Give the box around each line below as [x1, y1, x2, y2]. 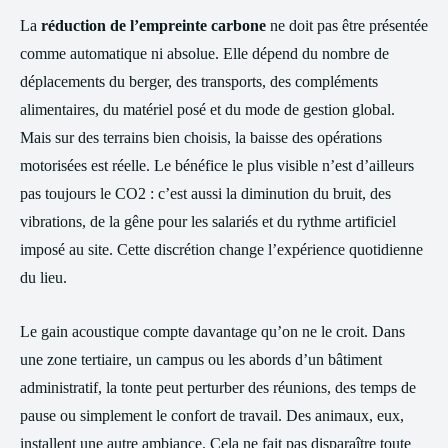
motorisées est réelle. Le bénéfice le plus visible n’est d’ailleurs [20, 157, 414, 174]
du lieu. [20, 269, 67, 286]
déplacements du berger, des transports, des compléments [20, 73, 378, 90]
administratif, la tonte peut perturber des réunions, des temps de [20, 379, 416, 396]
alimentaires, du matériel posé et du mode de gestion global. [20, 101, 395, 118]
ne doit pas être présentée [266, 17, 428, 34]
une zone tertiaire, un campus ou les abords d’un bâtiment [20, 351, 382, 368]
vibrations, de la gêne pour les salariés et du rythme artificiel [20, 213, 396, 230]
